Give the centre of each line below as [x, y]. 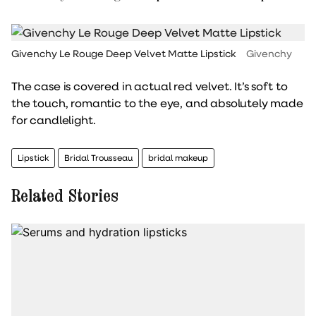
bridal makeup [178, 157]
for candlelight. [54, 119]
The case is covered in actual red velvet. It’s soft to [150, 85]
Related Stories [65, 195]
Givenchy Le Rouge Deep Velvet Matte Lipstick [123, 53]
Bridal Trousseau [98, 157]
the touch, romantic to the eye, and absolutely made [157, 102]
